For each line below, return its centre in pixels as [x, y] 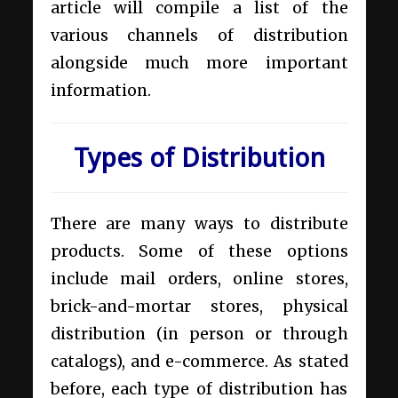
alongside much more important [199, 64]
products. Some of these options [199, 252]
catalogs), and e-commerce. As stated [199, 362]
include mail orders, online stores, [199, 279]
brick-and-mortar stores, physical [199, 307]
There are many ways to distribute [199, 224]
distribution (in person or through [199, 334]
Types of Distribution [199, 158]
